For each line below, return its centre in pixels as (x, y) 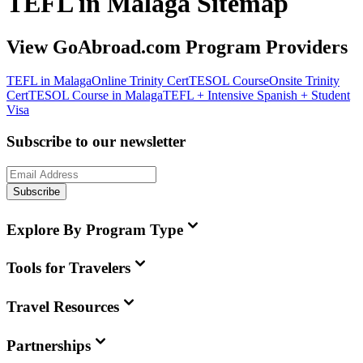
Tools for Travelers (68, 268)
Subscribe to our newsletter (96, 142)
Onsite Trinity (304, 81)
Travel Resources (63, 307)
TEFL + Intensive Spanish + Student (256, 96)
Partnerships (49, 345)
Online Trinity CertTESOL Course (180, 81)
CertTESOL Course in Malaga (85, 96)
